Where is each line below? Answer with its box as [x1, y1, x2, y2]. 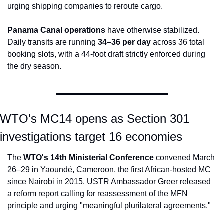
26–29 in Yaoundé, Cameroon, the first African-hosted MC [7, 165, 211, 174]
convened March [154, 153, 215, 162]
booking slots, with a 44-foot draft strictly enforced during [7, 50, 205, 59]
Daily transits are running [7, 38, 98, 47]
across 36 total [151, 38, 204, 47]
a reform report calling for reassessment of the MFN [7, 189, 188, 198]
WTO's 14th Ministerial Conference [23, 153, 154, 162]
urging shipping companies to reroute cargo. [7, 2, 163, 11]
